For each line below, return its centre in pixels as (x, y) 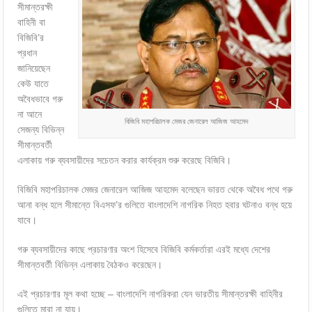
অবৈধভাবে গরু (40, 99)
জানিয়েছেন (34, 68)
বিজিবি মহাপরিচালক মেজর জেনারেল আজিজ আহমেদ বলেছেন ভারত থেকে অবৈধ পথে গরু (155, 189)
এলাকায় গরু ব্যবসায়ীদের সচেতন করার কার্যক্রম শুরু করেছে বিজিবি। (125, 160)
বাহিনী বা (32, 22)
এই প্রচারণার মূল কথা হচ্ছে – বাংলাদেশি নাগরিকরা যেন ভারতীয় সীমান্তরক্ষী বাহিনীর (150, 294)
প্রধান (28, 53)
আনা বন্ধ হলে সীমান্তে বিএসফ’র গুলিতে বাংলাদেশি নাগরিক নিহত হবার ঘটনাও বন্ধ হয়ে (155, 205)
